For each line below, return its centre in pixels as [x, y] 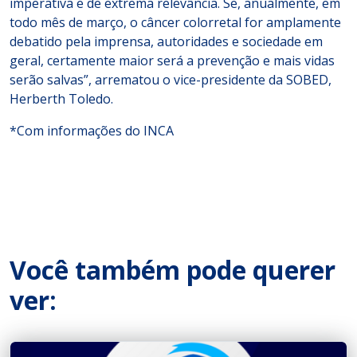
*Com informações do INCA [92, 131]
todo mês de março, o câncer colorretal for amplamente [175, 22]
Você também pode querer [173, 270]
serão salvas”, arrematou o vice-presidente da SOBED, [171, 80]
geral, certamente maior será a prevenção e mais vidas [172, 61]
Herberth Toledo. [61, 99]
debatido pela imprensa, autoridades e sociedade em [166, 41]
